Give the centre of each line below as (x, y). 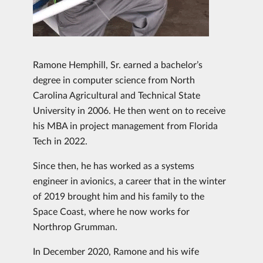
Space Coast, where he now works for (111, 211)
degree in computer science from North (114, 80)
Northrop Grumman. (75, 226)
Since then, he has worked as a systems (114, 165)
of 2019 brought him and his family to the (119, 196)
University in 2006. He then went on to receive (129, 110)
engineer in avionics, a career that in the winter (129, 181)
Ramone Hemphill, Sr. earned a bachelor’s (118, 64)
